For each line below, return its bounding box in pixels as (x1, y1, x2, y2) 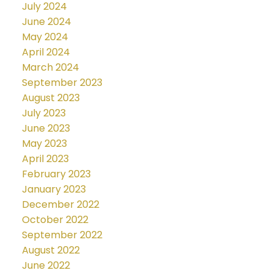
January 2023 (21, 182, 86, 197)
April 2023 (21, 152, 69, 166)
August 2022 (21, 243, 80, 258)
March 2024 (21, 60, 79, 75)
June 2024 (21, 15, 71, 29)
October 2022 (21, 213, 88, 227)
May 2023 (21, 136, 67, 151)
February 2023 (21, 167, 91, 182)
